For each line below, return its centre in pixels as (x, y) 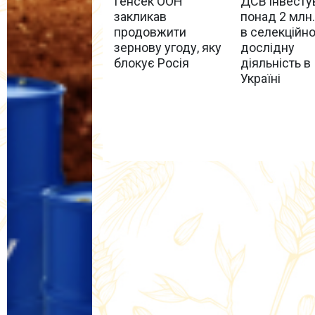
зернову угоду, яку (168, 47)
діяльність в (275, 63)
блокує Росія (152, 63)
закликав (141, 16)
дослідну (267, 47)
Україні (260, 78)
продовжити (150, 32)
